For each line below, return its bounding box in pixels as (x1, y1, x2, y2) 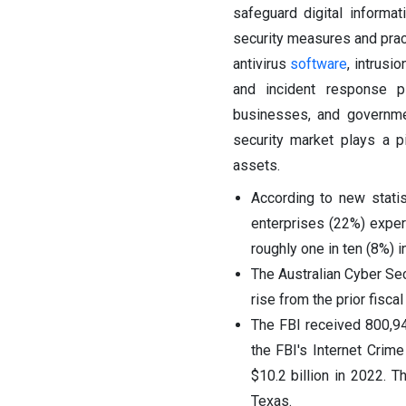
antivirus (232, 55, 291, 73)
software (290, 55, 348, 73)
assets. (232, 157, 280, 175)
